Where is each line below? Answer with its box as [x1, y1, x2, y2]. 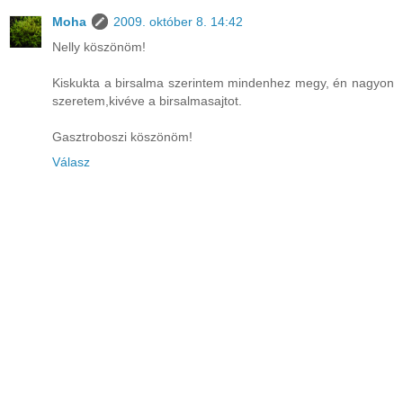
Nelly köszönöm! [52, 39, 146, 54]
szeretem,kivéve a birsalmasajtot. [52, 93, 242, 108]
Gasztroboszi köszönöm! [52, 129, 193, 144]
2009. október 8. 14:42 [113, 13, 243, 29]
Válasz [52, 154, 90, 169]
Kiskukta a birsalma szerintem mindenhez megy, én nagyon [52, 75, 394, 90]
